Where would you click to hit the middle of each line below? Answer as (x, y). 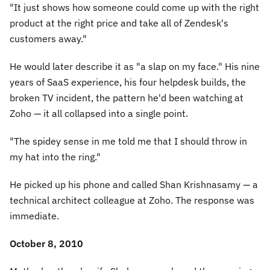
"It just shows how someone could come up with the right (134, 7)
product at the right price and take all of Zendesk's (119, 23)
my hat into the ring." (55, 157)
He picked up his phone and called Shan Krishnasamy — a (134, 184)
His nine (241, 66)
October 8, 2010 (46, 243)
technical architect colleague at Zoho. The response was (132, 200)
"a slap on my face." (179, 66)
